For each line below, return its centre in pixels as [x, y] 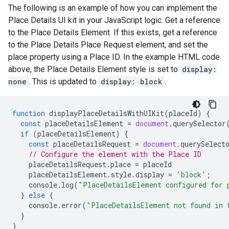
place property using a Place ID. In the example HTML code [114, 57]
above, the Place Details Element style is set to [94, 69]
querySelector [199, 123]
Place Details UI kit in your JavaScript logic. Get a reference [114, 20]
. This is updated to [64, 82]
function [29, 113]
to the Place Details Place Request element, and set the [108, 45]
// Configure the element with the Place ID [115, 154]
